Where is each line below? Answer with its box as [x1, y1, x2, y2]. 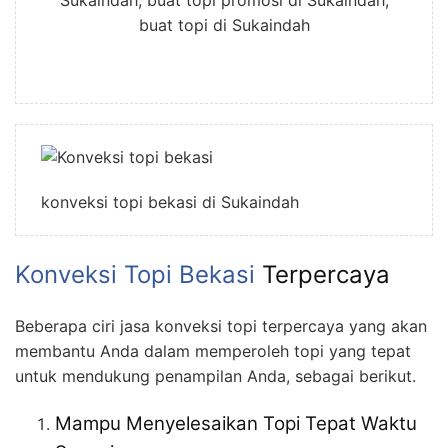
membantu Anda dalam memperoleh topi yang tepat [15, 340, 411, 361]
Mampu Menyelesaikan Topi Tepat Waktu [55, 411, 417, 435]
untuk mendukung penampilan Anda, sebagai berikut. [15, 365, 416, 386]
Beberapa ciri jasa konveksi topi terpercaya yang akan [15, 315, 427, 336]
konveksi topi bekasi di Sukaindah [41, 191, 299, 212]
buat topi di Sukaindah [138, 14, 310, 35]
